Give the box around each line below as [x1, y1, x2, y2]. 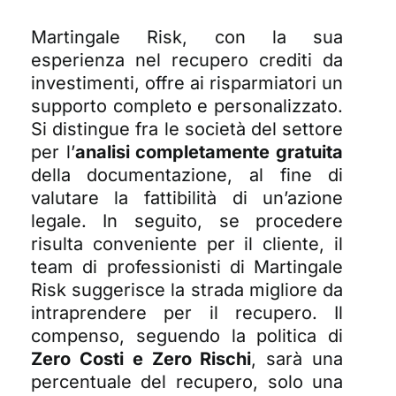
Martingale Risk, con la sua [30, 26, 344, 48]
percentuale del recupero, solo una [30, 370, 344, 392]
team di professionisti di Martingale [30, 255, 344, 278]
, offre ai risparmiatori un [133, 72, 344, 94]
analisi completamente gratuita [74, 141, 344, 163]
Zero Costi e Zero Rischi [30, 347, 252, 369]
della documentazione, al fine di [30, 164, 344, 186]
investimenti [30, 72, 134, 94]
